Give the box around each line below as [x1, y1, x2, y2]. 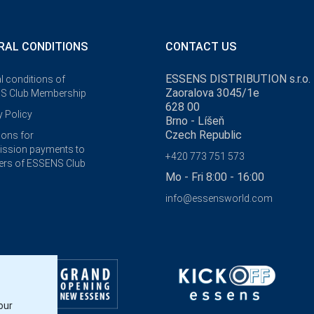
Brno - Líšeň [165, 114, 224, 128]
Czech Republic [165, 128, 242, 142]
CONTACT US [165, 39, 236, 53]
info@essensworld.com [165, 192, 273, 204]
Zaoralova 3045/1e [165, 86, 259, 100]
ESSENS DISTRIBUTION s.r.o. [165, 71, 310, 86]
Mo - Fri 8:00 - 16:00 [165, 170, 264, 184]
